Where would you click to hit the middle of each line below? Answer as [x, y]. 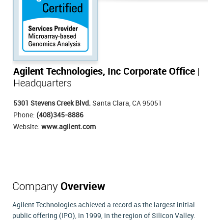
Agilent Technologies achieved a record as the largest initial [104, 205]
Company [36, 187]
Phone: [25, 115]
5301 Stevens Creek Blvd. [52, 103]
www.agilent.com [69, 127]
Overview [83, 187]
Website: [27, 127]
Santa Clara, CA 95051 [126, 103]
